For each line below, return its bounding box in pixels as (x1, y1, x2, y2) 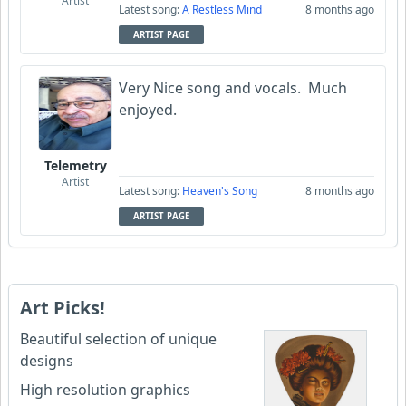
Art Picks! (20, 295, 105, 320)
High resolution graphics (20, 379, 190, 400)
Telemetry (43, 156, 107, 174)
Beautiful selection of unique (20, 328, 217, 349)
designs (20, 350, 73, 371)
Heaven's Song (182, 182, 257, 198)
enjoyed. (119, 99, 177, 120)
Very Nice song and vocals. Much (119, 77, 347, 98)
